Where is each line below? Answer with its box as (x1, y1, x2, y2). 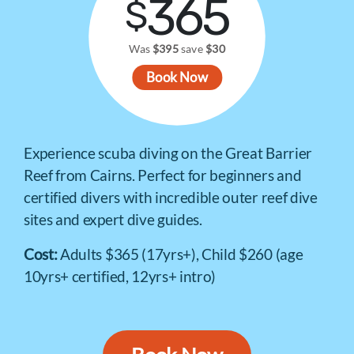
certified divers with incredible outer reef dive (24, 188, 318, 206)
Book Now (145, 69, 209, 86)
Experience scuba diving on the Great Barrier (24, 144, 312, 162)
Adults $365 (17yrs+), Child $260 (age (60, 245, 303, 263)
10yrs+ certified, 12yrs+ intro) (24, 267, 217, 285)
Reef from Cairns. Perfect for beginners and (24, 166, 302, 184)
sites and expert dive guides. (24, 210, 202, 228)
